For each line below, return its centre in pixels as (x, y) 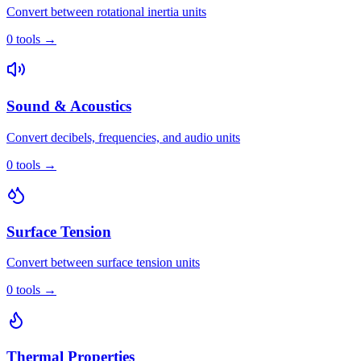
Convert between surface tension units (103, 263)
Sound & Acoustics (69, 106)
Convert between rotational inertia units (106, 12)
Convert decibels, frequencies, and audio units (123, 137)
